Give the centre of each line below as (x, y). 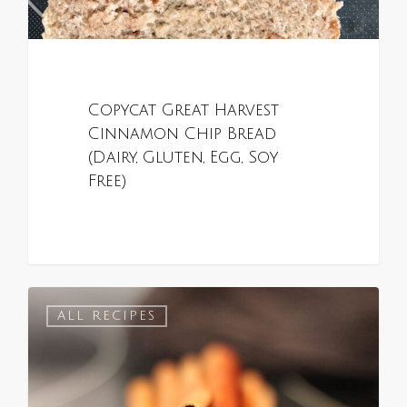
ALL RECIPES (107, 315)
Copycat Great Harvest (183, 111)
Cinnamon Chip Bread (182, 134)
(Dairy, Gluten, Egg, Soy (183, 158)
